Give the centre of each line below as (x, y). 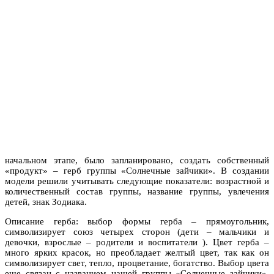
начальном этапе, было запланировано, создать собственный (137, 160)
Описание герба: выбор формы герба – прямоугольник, (137, 221)
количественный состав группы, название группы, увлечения (137, 191)
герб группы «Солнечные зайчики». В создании (164, 170)
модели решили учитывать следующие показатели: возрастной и (137, 181)
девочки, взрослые (46, 242)
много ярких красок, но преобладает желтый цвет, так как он (137, 252)
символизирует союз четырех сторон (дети (106, 231)
